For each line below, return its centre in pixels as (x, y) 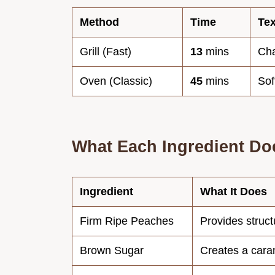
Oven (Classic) (116, 81)
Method (99, 22)
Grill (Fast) (106, 51)
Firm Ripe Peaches (127, 221)
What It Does (234, 191)
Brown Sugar (112, 250)
